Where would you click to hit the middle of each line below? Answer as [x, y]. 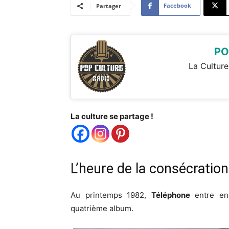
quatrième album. [102, 209]
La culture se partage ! [112, 117]
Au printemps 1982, [111, 195]
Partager [109, 6]
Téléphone [170, 195]
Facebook [177, 5]
